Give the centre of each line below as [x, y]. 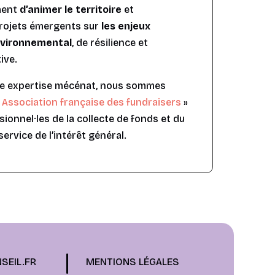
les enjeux [126, 26]
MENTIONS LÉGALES [133, 261]
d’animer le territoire [71, 10]
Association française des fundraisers [93, 103]
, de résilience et [110, 43]
